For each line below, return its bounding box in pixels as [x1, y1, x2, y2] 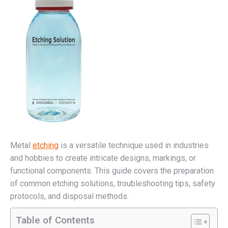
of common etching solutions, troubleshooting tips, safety [10, 178, 215, 188]
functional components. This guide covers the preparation [10, 165, 214, 176]
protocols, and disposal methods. [10, 191, 129, 201]
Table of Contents [16, 214, 95, 226]
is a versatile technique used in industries [59, 140, 209, 150]
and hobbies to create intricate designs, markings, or [10, 153, 196, 163]
